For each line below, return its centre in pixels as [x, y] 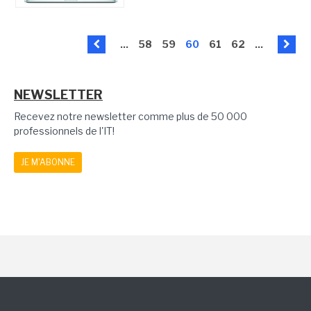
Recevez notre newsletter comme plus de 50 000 [131, 117]
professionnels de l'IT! [64, 131]
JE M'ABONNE [48, 162]
